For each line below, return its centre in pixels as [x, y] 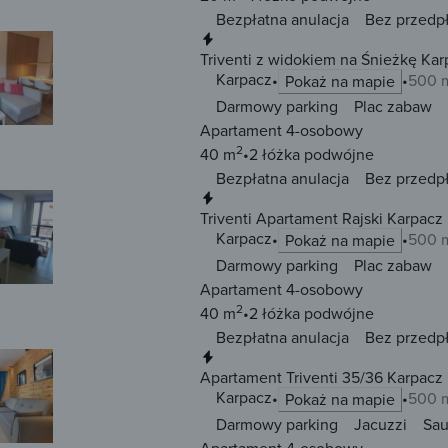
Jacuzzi [380, 424]
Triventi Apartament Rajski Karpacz [321, 218]
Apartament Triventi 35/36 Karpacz [321, 377]
